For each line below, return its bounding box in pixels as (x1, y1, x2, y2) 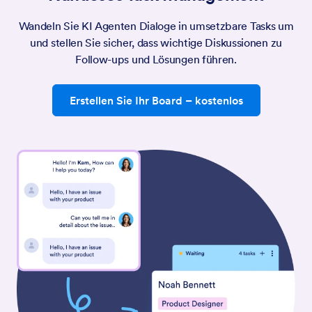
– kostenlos (182, 93, 243, 108)
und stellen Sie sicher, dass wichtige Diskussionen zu (30, 36, 282, 50)
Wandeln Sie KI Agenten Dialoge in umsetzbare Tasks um (18, 19, 294, 33)
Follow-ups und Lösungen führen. (75, 52, 237, 67)
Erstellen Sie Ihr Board (69, 93, 182, 108)
